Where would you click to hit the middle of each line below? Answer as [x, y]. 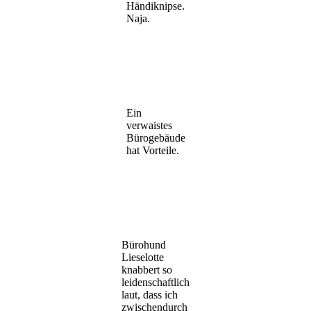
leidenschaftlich [155, 282]
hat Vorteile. [152, 150]
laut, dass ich [150, 294]
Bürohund [144, 244]
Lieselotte [143, 257]
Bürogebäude [155, 137]
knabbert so [147, 269]
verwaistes [149, 125]
